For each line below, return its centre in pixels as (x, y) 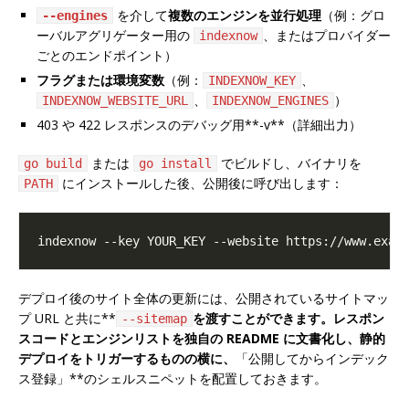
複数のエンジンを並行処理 (245, 15)
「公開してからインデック (312, 358)
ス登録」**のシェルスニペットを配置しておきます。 (173, 378)
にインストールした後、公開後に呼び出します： (201, 183)
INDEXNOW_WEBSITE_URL (115, 100)
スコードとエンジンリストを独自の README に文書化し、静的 (202, 338)
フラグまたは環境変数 (100, 79)
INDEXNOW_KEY (252, 80)
